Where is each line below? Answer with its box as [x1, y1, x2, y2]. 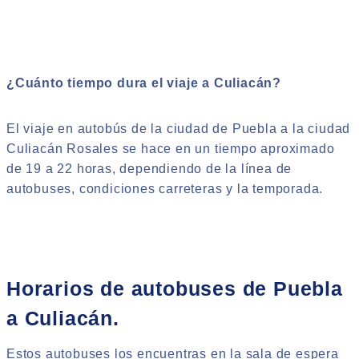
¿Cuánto [6, 75, 64, 90]
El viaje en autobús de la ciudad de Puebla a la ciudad [6, 121, 351, 135]
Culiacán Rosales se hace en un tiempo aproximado [6, 141, 335, 155]
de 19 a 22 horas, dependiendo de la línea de [6, 161, 292, 175]
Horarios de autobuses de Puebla [6, 277, 343, 301]
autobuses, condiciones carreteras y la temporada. [6, 181, 324, 196]
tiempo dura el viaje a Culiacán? [63, 75, 282, 90]
